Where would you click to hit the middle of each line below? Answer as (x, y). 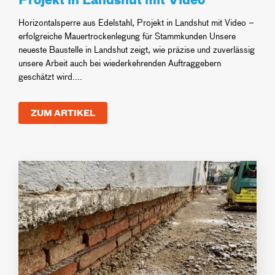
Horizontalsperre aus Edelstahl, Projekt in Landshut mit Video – (136, 22)
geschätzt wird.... (50, 76)
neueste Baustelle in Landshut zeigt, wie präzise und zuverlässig (137, 49)
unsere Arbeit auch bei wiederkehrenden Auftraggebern (120, 63)
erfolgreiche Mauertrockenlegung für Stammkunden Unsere (127, 36)
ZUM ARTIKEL (63, 112)
